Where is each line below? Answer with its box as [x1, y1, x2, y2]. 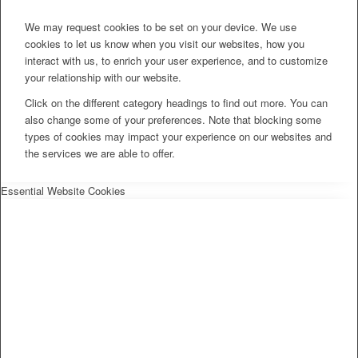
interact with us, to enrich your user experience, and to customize [25, 53, 328, 69]
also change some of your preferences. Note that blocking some [25, 112, 321, 128]
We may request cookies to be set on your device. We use [25, 19, 296, 35]
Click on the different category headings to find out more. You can [25, 95, 328, 111]
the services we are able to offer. [25, 145, 175, 161]
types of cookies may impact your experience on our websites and [25, 129, 332, 145]
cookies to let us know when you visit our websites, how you [25, 36, 304, 52]
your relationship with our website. [25, 70, 181, 86]
